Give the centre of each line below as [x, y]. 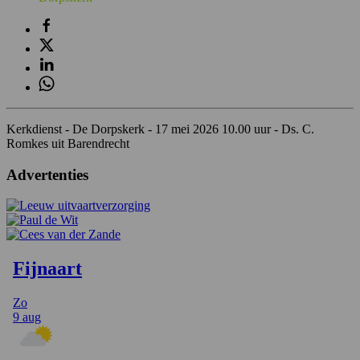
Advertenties [47, 174]
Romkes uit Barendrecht [68, 143]
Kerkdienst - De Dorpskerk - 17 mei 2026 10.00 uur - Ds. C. [160, 129]
